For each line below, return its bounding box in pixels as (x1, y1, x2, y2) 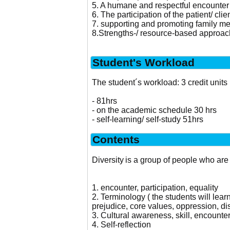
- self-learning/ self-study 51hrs (91, 115, 203, 124)
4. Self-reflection (91, 220, 151, 229)
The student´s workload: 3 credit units (91, 78, 227, 87)
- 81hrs (91, 97, 117, 106)
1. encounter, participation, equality (91, 183, 218, 192)
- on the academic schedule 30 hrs (91, 106, 217, 115)
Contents (92, 133, 140, 146)
